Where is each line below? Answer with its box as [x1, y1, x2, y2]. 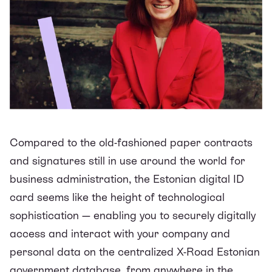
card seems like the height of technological [10, 190, 225, 203]
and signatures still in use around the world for [10, 154, 245, 167]
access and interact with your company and [10, 226, 230, 240]
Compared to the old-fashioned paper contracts [10, 135, 253, 149]
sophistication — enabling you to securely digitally [10, 208, 256, 222]
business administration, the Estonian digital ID [10, 172, 244, 185]
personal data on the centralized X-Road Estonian [10, 245, 260, 258]
